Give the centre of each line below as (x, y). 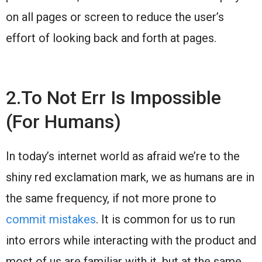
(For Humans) (63, 121)
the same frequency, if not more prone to (111, 198)
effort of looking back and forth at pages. (111, 38)
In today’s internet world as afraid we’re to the (123, 156)
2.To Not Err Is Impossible (113, 97)
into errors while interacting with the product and (131, 240)
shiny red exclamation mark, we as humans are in (130, 177)
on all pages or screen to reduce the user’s (115, 17)
